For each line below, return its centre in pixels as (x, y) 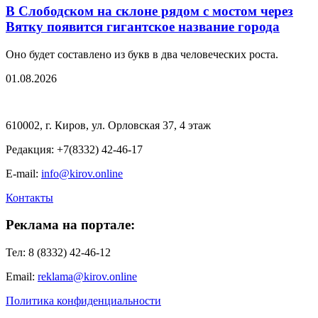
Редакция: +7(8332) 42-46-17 (74, 149)
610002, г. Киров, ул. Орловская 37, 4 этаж (108, 125)
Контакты (29, 197)
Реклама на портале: (70, 225)
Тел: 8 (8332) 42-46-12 (58, 252)
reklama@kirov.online (87, 276)
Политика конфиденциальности (83, 301)
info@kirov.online (82, 173)
